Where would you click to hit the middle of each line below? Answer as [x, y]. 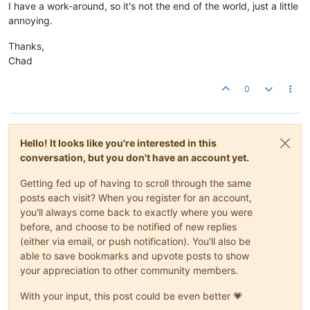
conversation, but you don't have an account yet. [135, 157]
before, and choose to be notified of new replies [128, 227]
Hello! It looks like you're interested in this [118, 143]
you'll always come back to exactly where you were [136, 212]
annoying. [30, 20]
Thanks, [26, 46]
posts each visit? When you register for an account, [136, 198]
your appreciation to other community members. [129, 270]
